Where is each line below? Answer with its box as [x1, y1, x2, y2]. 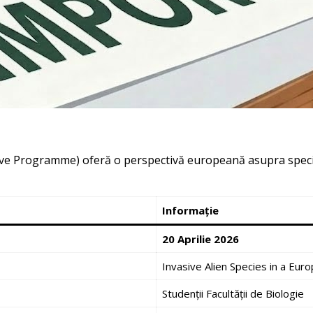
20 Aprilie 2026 [161, 231, 239, 246]
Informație [161, 203, 219, 217]
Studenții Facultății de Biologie [161, 286, 304, 300]
